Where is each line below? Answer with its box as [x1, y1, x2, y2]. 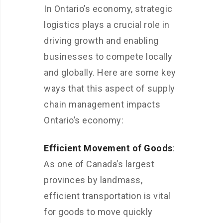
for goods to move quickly [44, 207, 153, 218]
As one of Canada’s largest [44, 159, 154, 170]
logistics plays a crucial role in [44, 19, 170, 30]
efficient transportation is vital [44, 191, 171, 202]
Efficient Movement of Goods [44, 143, 173, 154]
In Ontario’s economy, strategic [44, 3, 173, 14]
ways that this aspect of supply [44, 83, 175, 94]
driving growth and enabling [44, 35, 159, 46]
